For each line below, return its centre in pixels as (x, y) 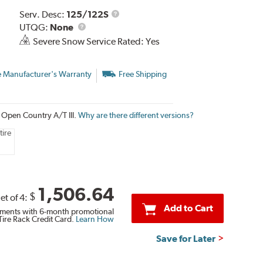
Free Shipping (142, 74)
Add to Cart (188, 208)
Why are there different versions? (136, 115)
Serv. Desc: (43, 14)
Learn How (94, 219)
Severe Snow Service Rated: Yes (96, 41)
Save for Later (186, 239)
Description (142, 26)
